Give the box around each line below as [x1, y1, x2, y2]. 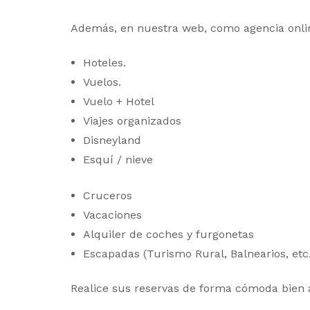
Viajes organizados [83, 114, 181, 128]
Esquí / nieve [83, 153, 153, 167]
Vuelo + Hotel [83, 95, 154, 109]
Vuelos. [83, 75, 121, 89]
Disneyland [83, 134, 141, 147]
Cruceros [83, 189, 132, 203]
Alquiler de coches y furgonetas [83, 228, 254, 241]
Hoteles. [83, 56, 126, 70]
